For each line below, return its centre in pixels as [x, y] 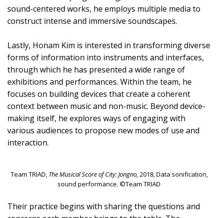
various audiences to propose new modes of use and [103, 130]
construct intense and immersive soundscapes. [92, 21]
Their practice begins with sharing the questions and [104, 207]
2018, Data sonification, [173, 174]
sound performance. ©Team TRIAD [109, 184]
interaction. [28, 142]
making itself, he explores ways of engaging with [96, 118]
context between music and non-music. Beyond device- [106, 106]
